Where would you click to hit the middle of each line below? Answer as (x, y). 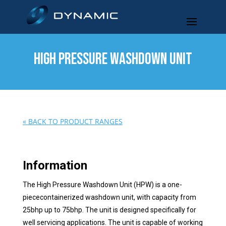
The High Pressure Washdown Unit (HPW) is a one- (102, 185)
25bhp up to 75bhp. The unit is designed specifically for (109, 210)
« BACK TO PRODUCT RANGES (72, 121)
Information (55, 165)
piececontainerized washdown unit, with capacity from (109, 197)
